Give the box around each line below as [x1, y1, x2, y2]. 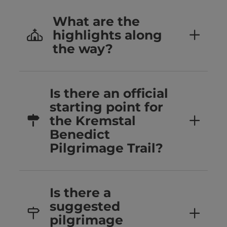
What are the [53, 14, 140, 29]
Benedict [50, 127, 110, 142]
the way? [53, 41, 113, 57]
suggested [50, 199, 120, 214]
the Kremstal [50, 113, 136, 129]
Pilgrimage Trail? [50, 140, 163, 156]
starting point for [50, 99, 163, 115]
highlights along [53, 27, 162, 43]
